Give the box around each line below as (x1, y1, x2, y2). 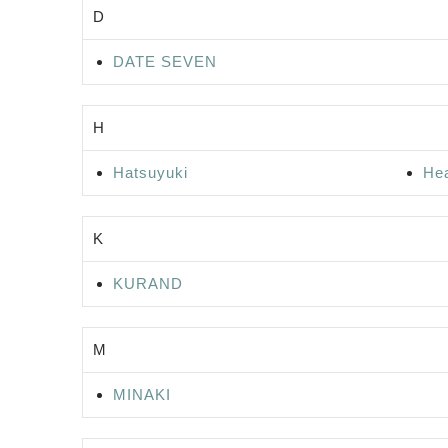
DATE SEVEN (113, 52, 217, 70)
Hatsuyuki (113, 163, 188, 181)
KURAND (113, 274, 183, 292)
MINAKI (113, 385, 171, 403)
